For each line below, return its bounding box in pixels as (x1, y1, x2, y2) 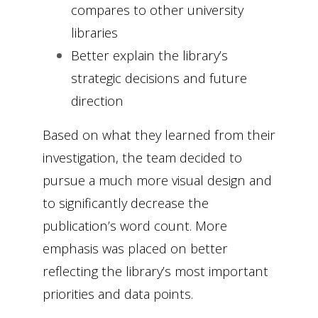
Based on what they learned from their (43, 126, 275, 144)
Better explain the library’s (71, 46, 228, 65)
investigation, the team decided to (43, 148, 242, 167)
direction (71, 92, 124, 110)
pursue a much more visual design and (43, 171, 272, 190)
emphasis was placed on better (43, 239, 228, 258)
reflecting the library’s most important (43, 262, 268, 280)
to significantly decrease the (43, 194, 209, 212)
